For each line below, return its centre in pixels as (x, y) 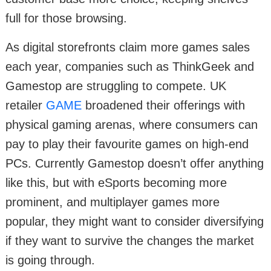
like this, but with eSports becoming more (116, 183)
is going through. (50, 260)
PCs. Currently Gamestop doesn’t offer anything (135, 164)
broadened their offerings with (163, 106)
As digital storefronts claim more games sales (128, 47)
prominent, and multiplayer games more (113, 202)
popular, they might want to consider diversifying (135, 222)
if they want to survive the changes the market (130, 241)
